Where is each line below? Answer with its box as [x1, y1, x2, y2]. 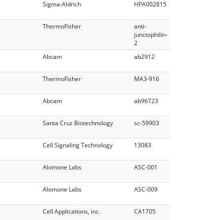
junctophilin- [134, 30, 167, 39]
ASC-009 [134, 185, 158, 193]
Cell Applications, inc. [43, 207, 100, 216]
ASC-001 [134, 163, 158, 171]
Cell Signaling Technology [43, 140, 112, 149]
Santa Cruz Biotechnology [43, 118, 113, 127]
